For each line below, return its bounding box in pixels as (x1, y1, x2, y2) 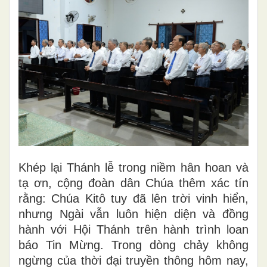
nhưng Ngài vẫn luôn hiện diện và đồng (18, 207, 249, 221)
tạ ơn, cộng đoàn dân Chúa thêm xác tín (18, 176, 249, 190)
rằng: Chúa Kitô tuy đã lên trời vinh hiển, (18, 191, 249, 205)
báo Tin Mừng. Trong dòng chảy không (18, 238, 249, 252)
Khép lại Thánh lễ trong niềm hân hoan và (18, 160, 249, 174)
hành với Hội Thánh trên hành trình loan (18, 222, 249, 236)
